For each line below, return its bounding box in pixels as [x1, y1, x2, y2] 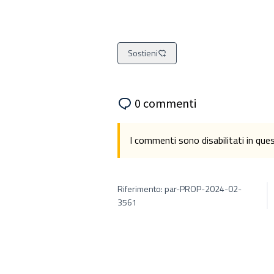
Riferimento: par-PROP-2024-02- [117, 182, 242, 195]
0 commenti [135, 95, 196, 111]
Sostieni [128, 46, 158, 59]
